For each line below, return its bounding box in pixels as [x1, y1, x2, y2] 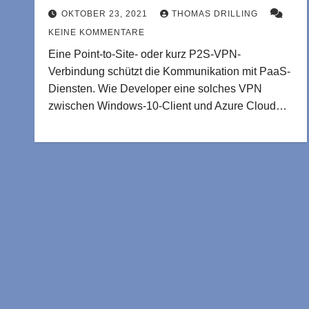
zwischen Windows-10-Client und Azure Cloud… [48, 100, 287, 112]
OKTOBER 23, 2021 [61, 9, 150, 19]
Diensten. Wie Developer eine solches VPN [48, 83, 262, 94]
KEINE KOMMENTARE [48, 28, 145, 37]
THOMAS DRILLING [172, 9, 261, 19]
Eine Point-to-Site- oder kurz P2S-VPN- [48, 48, 241, 60]
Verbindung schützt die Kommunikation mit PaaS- [48, 66, 290, 77]
